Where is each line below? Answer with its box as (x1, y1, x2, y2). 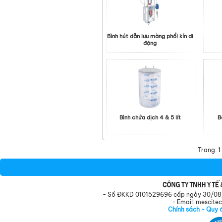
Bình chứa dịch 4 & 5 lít (119, 114, 181, 121)
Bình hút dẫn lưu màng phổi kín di (107, 33, 193, 40)
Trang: (198, 146, 218, 154)
